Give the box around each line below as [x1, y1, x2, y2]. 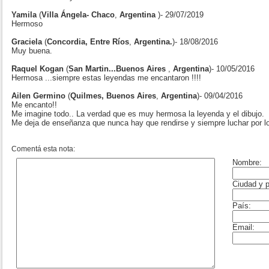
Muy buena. [11, 46, 52, 56]
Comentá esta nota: [11, 145, 75, 154]
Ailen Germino [11, 91, 65, 101]
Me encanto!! [11, 100, 57, 110]
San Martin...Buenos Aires [68, 64, 168, 74]
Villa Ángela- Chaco [41, 10, 115, 20]
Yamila [11, 10, 39, 20]
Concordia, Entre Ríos [47, 37, 129, 47]
